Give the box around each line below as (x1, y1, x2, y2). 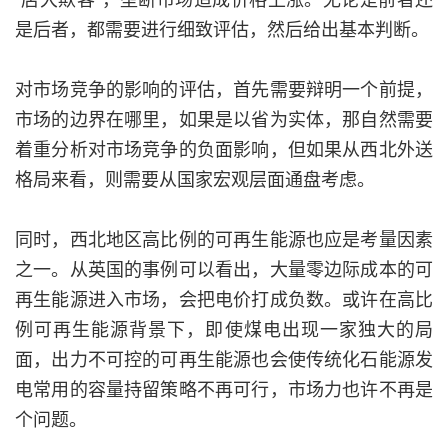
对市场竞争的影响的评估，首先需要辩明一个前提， (15, 74, 433, 101)
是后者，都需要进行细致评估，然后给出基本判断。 (15, 14, 429, 41)
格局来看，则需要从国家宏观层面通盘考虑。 (15, 164, 375, 191)
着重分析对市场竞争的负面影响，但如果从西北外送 (15, 134, 433, 161)
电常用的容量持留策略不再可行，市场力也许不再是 (15, 374, 433, 401)
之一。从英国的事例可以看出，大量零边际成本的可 (15, 254, 433, 281)
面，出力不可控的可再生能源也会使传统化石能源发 (15, 344, 433, 371)
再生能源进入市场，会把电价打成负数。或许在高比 (15, 284, 433, 311)
